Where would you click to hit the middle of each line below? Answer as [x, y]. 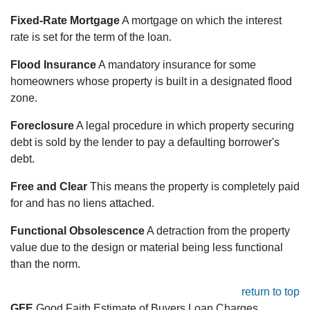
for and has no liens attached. [82, 203]
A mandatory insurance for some [176, 65]
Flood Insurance [53, 65]
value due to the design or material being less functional [147, 248]
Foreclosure [42, 126]
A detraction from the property [217, 231]
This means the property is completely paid [193, 187]
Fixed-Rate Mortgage [65, 21]
